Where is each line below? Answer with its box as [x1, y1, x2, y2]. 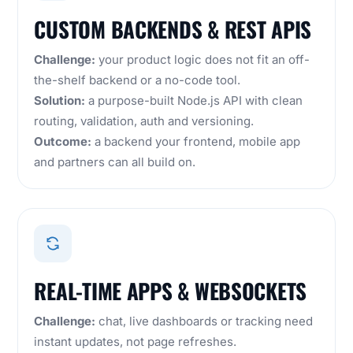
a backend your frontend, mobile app [91, 134, 301, 150]
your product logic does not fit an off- [95, 52, 310, 68]
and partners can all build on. [34, 154, 196, 170]
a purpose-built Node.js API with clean [85, 93, 303, 109]
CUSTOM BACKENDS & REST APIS [34, 13, 312, 46]
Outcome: [34, 134, 92, 150]
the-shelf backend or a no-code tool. [34, 72, 241, 88]
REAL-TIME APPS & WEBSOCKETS [34, 275, 307, 307]
